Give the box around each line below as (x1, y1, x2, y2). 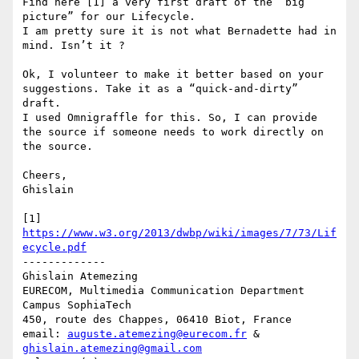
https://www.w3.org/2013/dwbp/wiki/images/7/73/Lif (22, 227, 337, 240)
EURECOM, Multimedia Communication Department (22, 284, 305, 297)
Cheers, (22, 169, 67, 182)
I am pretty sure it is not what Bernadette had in (22, 25, 337, 38)
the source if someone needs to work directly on (22, 126, 324, 139)
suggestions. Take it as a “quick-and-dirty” (22, 83, 298, 95)
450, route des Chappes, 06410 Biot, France (22, 313, 292, 326)
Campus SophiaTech (22, 299, 131, 312)
